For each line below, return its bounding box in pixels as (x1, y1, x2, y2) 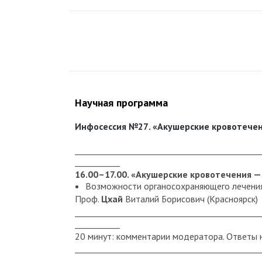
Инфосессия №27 (75, 120, 149, 132)
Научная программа (75, 95, 168, 109)
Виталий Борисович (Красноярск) (123, 193, 258, 205)
